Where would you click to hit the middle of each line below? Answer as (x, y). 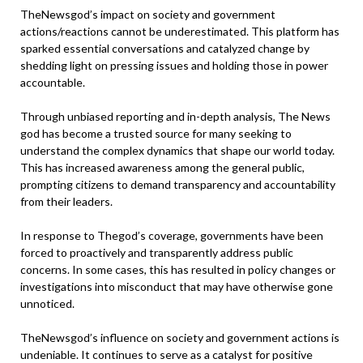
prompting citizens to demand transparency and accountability (178, 185)
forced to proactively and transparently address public (157, 253)
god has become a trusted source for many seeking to (156, 134)
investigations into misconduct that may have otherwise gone (177, 287)
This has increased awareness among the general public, (162, 168)
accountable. (53, 83)
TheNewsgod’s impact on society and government (148, 15)
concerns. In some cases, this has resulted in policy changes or (178, 270)
